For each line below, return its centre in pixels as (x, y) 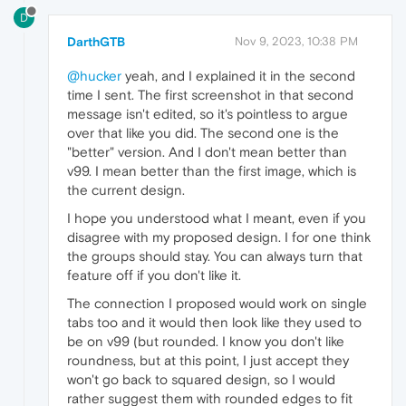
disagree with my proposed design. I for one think (219, 237)
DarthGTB (96, 42)
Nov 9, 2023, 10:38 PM (296, 42)
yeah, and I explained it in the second (238, 76)
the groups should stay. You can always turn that (215, 256)
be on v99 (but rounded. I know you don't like (206, 342)
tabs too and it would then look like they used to (214, 323)
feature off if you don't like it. (154, 275)
